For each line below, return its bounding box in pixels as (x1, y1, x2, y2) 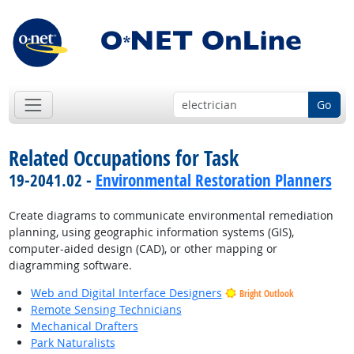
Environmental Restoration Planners (95, 169, 332, 192)
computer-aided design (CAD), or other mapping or (8, 241, 277, 257)
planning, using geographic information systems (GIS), (8, 224, 294, 240)
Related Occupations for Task (8, 144, 239, 173)
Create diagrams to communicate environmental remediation (8, 208, 333, 224)
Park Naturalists (30, 335, 115, 351)
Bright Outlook (239, 287, 294, 301)
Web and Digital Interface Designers (30, 285, 222, 301)
